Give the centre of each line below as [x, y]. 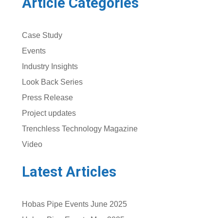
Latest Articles [69, 172]
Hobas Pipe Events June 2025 [74, 204]
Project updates [49, 113]
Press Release [47, 98]
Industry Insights [50, 67]
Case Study [42, 36]
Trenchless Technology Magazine [80, 129]
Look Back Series [52, 82]
